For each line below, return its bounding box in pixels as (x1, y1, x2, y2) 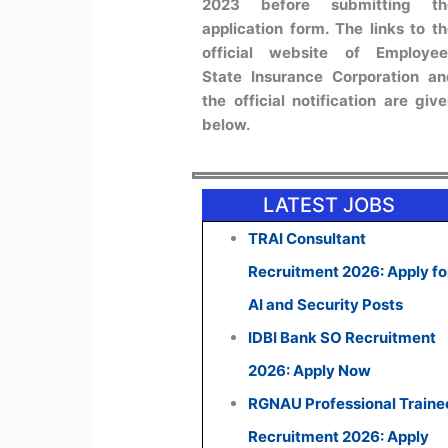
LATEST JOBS (263, 192, 396, 217)
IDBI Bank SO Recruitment (248, 327, 437, 347)
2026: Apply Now (248, 360, 372, 380)
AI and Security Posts (248, 294, 404, 314)
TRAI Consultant (248, 228, 367, 248)
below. (202, 114, 251, 134)
